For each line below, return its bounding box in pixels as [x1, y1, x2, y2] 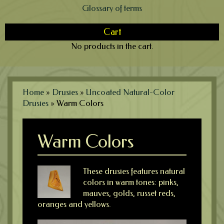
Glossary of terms [82, 2, 142, 13]
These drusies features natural [82, 165, 185, 176]
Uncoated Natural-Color [86, 86, 174, 97]
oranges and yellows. [37, 198, 111, 209]
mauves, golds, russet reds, [82, 187, 175, 198]
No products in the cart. [70, 40, 153, 51]
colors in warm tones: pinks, [82, 176, 178, 187]
